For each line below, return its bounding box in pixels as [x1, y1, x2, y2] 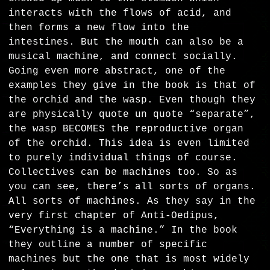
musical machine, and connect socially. [8, 51, 238, 63]
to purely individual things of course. [8, 152, 238, 164]
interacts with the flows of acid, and [8, 8, 232, 19]
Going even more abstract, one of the [8, 66, 226, 77]
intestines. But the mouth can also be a [8, 37, 244, 48]
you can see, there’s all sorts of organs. [8, 181, 256, 193]
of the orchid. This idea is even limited [8, 138, 250, 149]
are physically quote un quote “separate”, [8, 109, 256, 121]
